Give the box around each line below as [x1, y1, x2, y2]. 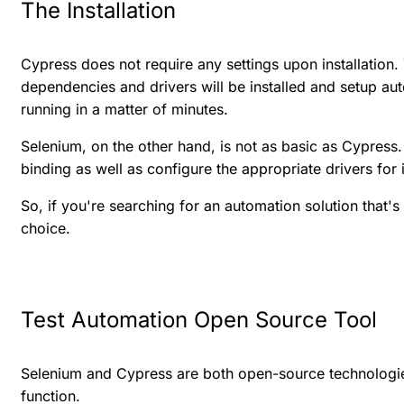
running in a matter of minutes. [21, 99, 228, 118]
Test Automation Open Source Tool [21, 306, 377, 333]
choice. [21, 218, 70, 237]
